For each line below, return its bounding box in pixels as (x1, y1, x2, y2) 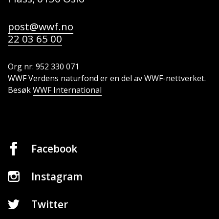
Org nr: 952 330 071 (8, 61, 79, 72)
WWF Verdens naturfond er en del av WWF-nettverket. (8, 73, 206, 84)
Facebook (31, 142, 77, 156)
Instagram (31, 170, 83, 184)
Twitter (31, 197, 68, 212)
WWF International (33, 85, 102, 96)
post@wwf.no (8, 20, 73, 34)
